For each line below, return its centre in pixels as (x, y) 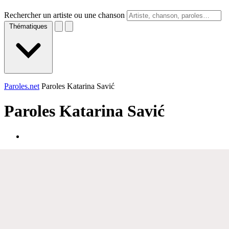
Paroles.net (22, 86)
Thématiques (28, 26)
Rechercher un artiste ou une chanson (64, 15)
